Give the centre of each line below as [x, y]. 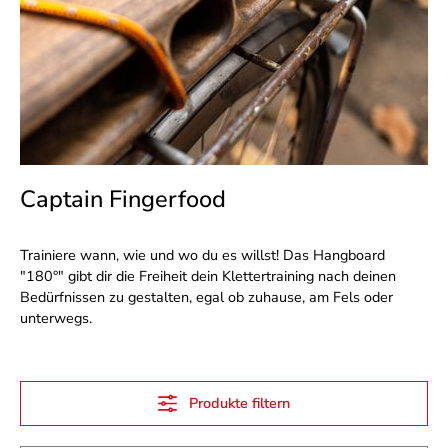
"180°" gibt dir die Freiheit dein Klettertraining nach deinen [208, 276]
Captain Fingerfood [123, 199]
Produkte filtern [238, 403]
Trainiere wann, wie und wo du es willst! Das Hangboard [202, 255]
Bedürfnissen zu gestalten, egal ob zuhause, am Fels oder [206, 297]
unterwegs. [56, 318]
